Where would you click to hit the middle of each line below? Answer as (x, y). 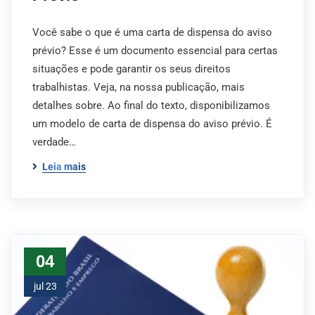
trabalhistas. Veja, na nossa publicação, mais (139, 87)
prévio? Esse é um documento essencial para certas (155, 51)
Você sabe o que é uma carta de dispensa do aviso (152, 32)
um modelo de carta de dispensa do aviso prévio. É (152, 124)
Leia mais (64, 167)
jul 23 (45, 286)
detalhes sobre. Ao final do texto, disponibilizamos (151, 105)
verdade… (54, 142)
